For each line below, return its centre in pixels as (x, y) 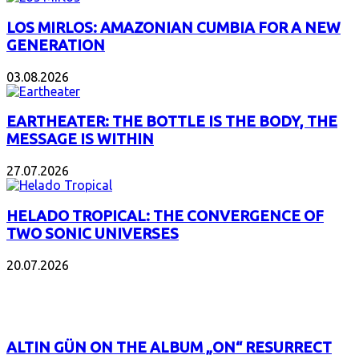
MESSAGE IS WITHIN (80, 139)
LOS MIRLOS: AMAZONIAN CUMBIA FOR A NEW (173, 28)
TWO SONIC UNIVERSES (93, 233)
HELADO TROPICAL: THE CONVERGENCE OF (165, 216)
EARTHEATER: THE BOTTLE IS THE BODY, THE (172, 122)
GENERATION (56, 46)
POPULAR (37, 284)
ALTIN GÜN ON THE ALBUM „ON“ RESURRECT (169, 348)
